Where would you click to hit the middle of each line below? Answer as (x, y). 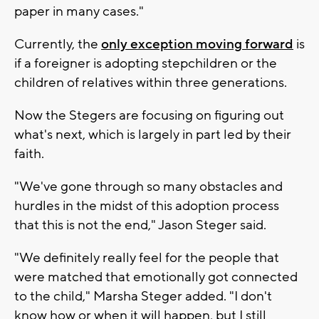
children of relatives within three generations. (151, 82)
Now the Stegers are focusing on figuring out (149, 115)
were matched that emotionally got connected (156, 277)
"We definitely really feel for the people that (147, 257)
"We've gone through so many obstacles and (148, 186)
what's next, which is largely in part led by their (153, 134)
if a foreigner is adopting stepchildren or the (146, 63)
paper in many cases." (79, 11)
